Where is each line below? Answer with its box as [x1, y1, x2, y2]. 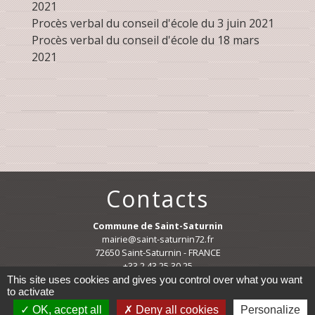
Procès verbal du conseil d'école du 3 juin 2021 [32, 15, 274, 32]
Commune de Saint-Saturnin [92, 219, 223, 233]
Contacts [106, 184, 209, 214]
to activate [7, 285, 54, 297]
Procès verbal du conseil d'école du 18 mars [32, 32, 259, 49]
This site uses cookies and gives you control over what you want [7, 274, 302, 285]
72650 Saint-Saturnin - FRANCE [94, 246, 221, 259]
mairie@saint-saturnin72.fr [101, 233, 214, 246]
